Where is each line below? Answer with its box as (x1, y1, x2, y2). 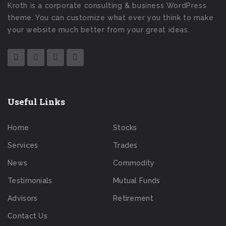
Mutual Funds (112, 177, 160, 185)
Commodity (112, 159, 155, 167)
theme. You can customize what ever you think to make (8, 14, 214, 22)
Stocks (112, 124, 137, 132)
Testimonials (8, 177, 52, 185)
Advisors (8, 194, 38, 203)
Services (8, 141, 38, 150)
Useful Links (8, 96, 65, 108)
